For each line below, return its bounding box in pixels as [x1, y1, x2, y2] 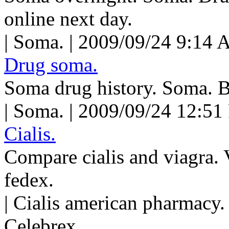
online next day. [4, 7, 132, 30]
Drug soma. [4, 53, 98, 76]
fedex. [4, 168, 54, 191]
